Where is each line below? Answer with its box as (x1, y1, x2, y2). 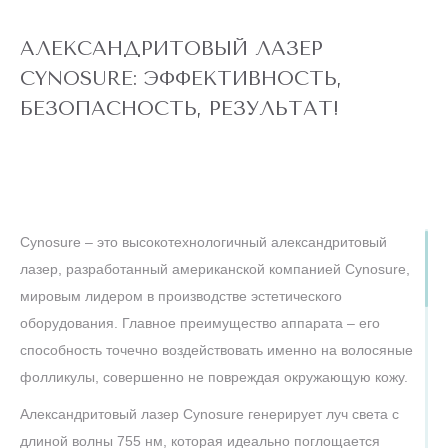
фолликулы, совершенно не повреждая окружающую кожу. (20, 369, 408, 385)
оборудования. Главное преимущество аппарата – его (20, 315, 380, 331)
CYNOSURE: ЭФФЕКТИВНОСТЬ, (20, 67, 342, 90)
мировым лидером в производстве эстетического (20, 288, 342, 304)
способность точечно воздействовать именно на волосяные (20, 342, 413, 358)
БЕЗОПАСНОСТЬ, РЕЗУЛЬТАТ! (20, 97, 339, 120)
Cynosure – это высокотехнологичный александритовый (20, 234, 387, 250)
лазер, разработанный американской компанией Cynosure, (20, 261, 410, 277)
